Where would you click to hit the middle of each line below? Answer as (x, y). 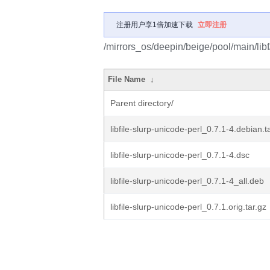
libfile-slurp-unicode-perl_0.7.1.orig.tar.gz (188, 207)
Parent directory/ (142, 103)
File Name (127, 79)
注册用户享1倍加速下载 (155, 25)
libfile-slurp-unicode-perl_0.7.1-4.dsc (180, 155)
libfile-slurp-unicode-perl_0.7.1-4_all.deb (187, 181)
